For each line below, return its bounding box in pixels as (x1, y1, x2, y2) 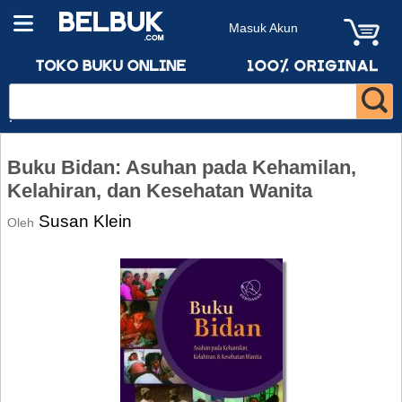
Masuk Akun (229, 21, 298, 35)
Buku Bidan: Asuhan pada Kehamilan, (7, 156, 356, 179)
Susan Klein (39, 211, 132, 231)
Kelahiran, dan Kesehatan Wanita (7, 179, 312, 202)
